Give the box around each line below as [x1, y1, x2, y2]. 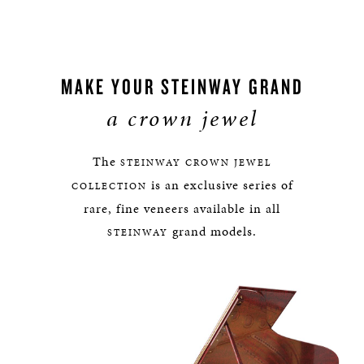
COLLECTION [71, 180, 147, 193]
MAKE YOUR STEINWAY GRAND [60, 72, 304, 100]
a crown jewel [106, 102, 258, 134]
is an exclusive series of [146, 175, 293, 194]
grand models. [168, 222, 257, 240]
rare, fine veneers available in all [84, 199, 280, 218]
